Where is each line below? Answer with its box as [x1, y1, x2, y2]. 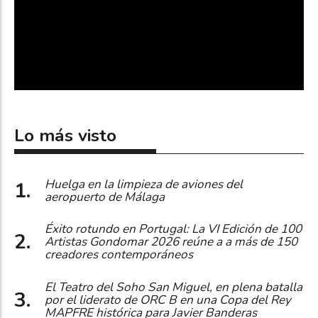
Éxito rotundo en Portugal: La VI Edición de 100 [45, 221, 302, 238]
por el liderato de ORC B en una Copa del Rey [45, 291, 291, 308]
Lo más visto [14, 124, 116, 148]
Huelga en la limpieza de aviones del [45, 175, 243, 192]
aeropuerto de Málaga [45, 188, 165, 205]
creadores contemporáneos [45, 246, 193, 263]
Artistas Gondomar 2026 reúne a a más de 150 [45, 234, 297, 251]
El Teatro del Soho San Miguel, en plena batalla [45, 278, 302, 295]
